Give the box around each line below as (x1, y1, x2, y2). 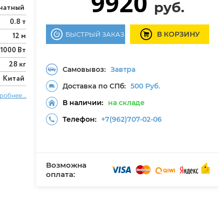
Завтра (110, 65, 135, 74)
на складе (108, 98, 145, 107)
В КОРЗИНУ (157, 30, 200, 39)
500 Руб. (131, 82, 160, 90)
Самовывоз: (63, 65, 106, 74)
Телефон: (63, 115, 96, 124)
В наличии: (63, 98, 103, 107)
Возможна (46, 160, 87, 170)
